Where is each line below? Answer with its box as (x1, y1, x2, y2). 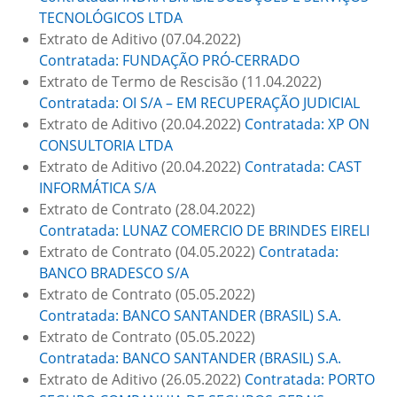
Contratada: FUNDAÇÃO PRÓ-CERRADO (39, 51, 300, 70)
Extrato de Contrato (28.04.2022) (39, 199, 255, 219)
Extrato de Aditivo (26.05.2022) (39, 370, 245, 389)
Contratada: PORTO (245, 370, 375, 389)
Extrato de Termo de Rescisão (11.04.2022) (39, 72, 322, 91)
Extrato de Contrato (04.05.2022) (39, 242, 259, 261)
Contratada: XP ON (245, 114, 370, 134)
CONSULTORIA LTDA (39, 136, 173, 155)
